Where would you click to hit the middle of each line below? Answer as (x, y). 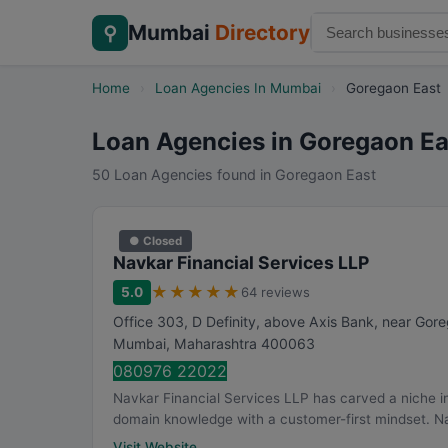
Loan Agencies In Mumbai (238, 88)
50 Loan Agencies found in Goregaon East (234, 174)
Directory (262, 32)
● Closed (155, 240)
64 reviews (275, 292)
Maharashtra (215, 343)
